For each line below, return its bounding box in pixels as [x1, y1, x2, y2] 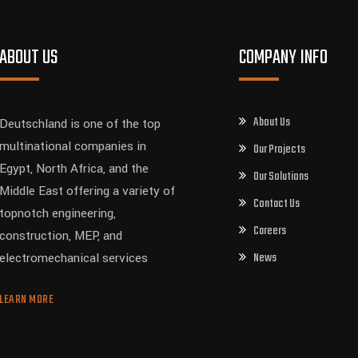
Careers [253, 221, 286, 241]
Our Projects [253, 140, 305, 159]
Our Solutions [253, 167, 308, 186]
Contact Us [253, 194, 300, 213]
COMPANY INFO [239, 43, 328, 73]
